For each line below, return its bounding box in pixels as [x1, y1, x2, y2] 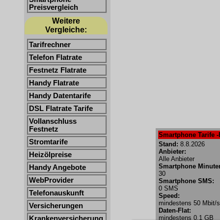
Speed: [158, 192, 180, 199]
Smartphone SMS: [158, 177, 214, 185]
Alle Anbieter [158, 155, 194, 163]
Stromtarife [29, 138, 68, 146]
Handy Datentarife [29, 92, 91, 100]
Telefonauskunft [29, 189, 84, 197]
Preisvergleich [29, 3, 78, 11]
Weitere [52, 17, 80, 25]
